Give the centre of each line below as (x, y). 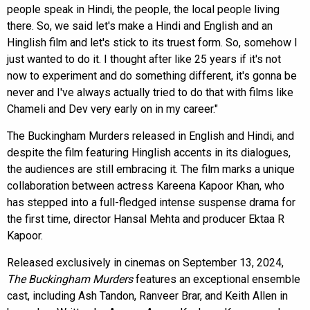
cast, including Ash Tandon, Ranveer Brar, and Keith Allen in (147, 295)
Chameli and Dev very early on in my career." (112, 109)
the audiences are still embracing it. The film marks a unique (151, 169)
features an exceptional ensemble (217, 279)
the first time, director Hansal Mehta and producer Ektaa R (146, 219)
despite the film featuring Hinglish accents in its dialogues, (149, 152)
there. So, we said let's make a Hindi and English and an (140, 26)
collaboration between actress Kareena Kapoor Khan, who (146, 185)
